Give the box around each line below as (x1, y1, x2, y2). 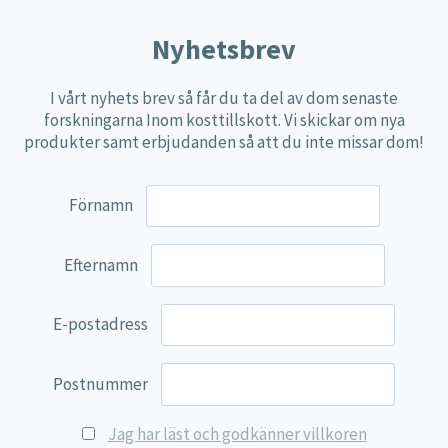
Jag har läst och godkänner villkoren (107, 422, 367, 445)
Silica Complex (22, 205, 129, 228)
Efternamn (63, 253, 138, 276)
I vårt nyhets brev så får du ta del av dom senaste (50, 86, 398, 109)
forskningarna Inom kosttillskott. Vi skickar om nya (43, 108, 405, 131)
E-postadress (53, 313, 148, 336)
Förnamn (68, 194, 133, 217)
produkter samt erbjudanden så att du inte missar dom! (24, 130, 424, 153)
